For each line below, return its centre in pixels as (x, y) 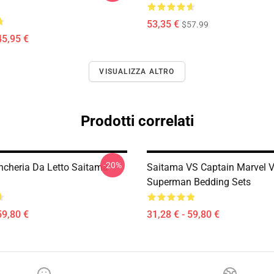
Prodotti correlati (137, 121)
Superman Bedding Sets (199, 182)
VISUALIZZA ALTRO (137, 72)
